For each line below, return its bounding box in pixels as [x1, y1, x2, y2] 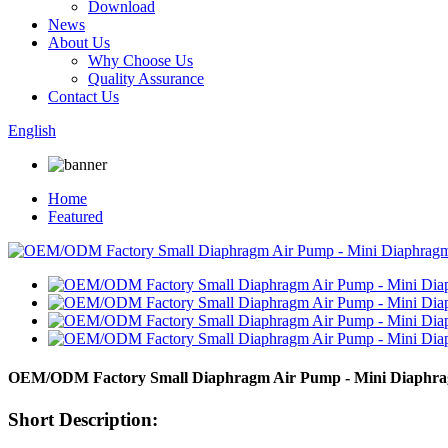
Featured [48, 208, 103, 225]
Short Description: [8, 408, 158, 430]
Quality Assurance [88, 70, 204, 87]
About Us [48, 34, 110, 51]
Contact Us [48, 88, 119, 105]
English [8, 122, 56, 139]
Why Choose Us [88, 52, 193, 69]
